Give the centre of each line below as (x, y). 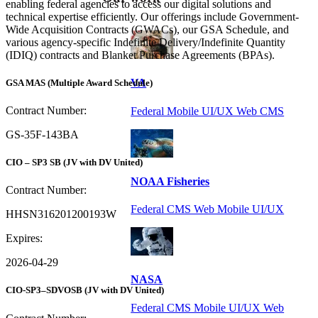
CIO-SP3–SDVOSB (44, 290)
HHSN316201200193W (61, 214)
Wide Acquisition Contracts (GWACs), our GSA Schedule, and (147, 29)
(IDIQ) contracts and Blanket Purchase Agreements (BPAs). (140, 55)
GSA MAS (26, 82)
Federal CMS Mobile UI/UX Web (208, 307)
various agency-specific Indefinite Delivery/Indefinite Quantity (146, 42)
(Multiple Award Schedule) (100, 82)
